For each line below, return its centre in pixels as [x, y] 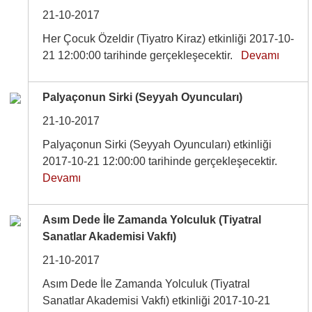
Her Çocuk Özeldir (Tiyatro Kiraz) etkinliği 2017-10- [169, 39]
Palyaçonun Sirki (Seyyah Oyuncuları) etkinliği [157, 145]
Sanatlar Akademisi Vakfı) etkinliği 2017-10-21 [157, 301]
